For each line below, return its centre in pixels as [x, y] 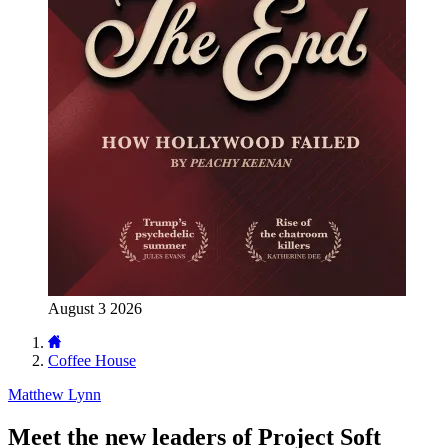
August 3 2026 [95, 308]
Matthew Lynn [54, 394]
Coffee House [92, 360]
